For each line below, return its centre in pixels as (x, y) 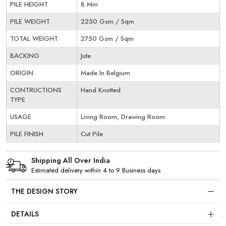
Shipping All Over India (71, 161)
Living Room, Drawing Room (123, 117)
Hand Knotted (101, 90)
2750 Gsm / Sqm (107, 38)
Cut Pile (92, 134)
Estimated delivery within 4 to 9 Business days (96, 171)
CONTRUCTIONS (36, 90)
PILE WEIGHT (30, 21)
